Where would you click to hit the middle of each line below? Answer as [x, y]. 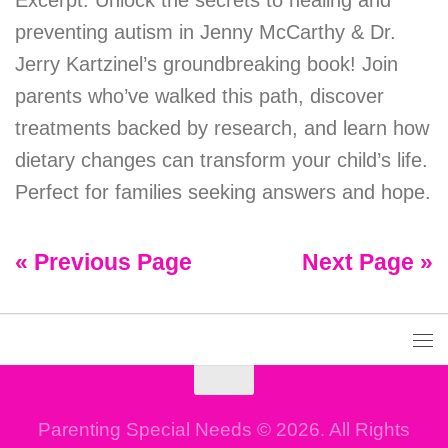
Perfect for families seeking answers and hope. [223, 192]
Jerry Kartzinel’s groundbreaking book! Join [206, 64]
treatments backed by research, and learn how [222, 128]
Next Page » [367, 263]
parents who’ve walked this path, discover [199, 96]
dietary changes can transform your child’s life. [221, 160]
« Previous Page [103, 263]
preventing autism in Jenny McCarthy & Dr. [205, 32]
